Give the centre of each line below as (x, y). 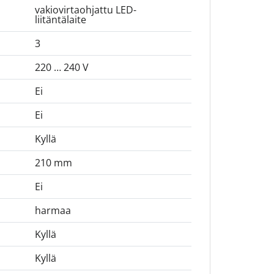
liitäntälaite (60, 20)
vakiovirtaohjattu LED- (85, 10)
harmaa (53, 211)
